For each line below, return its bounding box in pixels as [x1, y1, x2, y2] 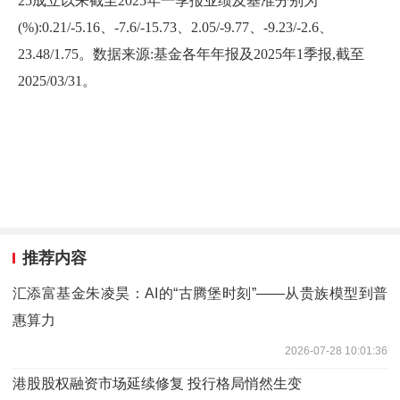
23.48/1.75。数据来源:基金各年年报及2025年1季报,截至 [18, 46, 364, 62]
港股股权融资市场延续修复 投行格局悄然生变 [12, 375, 302, 391]
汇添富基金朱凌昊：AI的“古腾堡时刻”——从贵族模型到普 [12, 285, 387, 301]
